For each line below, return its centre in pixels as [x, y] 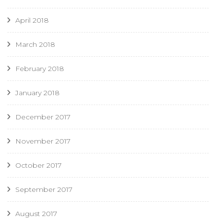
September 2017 [44, 190]
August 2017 [36, 214]
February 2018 [40, 69]
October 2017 [38, 166]
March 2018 [35, 45]
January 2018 [37, 93]
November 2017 [43, 141]
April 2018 [32, 20]
